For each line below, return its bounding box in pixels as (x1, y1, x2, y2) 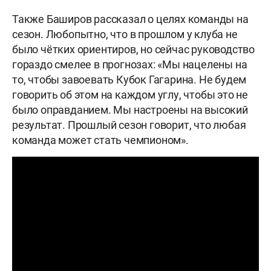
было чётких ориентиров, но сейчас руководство (12, 43, 255, 56)
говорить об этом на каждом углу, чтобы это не (12, 88, 248, 102)
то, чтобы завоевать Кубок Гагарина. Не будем (12, 73, 247, 87)
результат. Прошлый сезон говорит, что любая (12, 119, 246, 132)
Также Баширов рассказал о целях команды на (12, 13, 249, 26)
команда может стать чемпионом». (12, 134, 189, 147)
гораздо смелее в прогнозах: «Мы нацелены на (12, 58, 247, 71)
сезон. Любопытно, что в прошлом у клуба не (12, 28, 238, 41)
